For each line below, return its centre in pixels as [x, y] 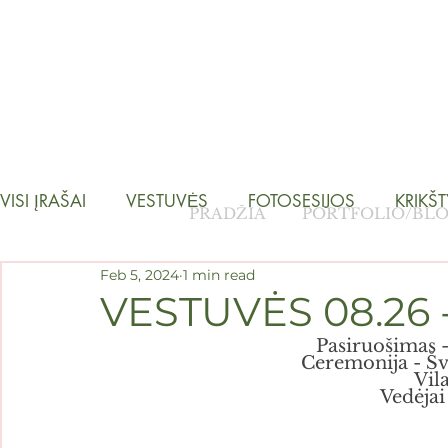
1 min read [219, 274]
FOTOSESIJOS [301, 200]
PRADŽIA [227, 213]
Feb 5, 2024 [139, 274]
